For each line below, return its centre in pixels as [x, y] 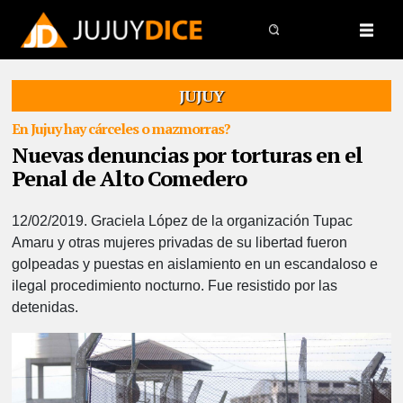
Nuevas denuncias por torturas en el [188, 155]
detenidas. [45, 307]
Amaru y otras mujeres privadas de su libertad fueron [180, 242]
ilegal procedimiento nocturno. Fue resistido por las [175, 286]
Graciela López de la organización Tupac [220, 221]
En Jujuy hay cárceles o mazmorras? [121, 129]
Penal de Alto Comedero [130, 178]
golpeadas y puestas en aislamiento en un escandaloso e [195, 264]
